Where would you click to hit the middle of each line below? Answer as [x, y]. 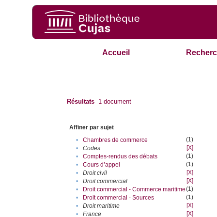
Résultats [81, 102]
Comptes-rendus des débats [120, 157]
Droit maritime [101, 206]
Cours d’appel [102, 165]
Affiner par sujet [92, 128]
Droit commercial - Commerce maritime [134, 190]
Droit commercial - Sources [119, 198]
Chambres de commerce [116, 140]
